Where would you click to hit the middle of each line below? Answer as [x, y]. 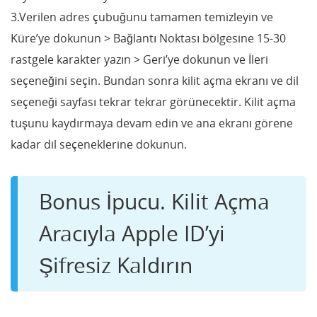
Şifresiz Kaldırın [116, 265]
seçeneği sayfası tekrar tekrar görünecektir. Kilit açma [153, 102]
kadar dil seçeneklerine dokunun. [99, 144]
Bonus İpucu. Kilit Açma [154, 201]
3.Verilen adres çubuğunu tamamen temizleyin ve [142, 17]
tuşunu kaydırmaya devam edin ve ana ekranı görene [152, 123]
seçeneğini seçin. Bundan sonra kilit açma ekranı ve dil [155, 80]
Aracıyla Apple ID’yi [132, 233]
